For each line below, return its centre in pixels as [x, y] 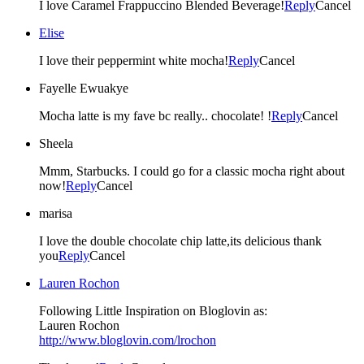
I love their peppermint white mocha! [134, 61]
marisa [56, 214]
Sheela [56, 144]
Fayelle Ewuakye [84, 89]
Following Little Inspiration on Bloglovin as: [153, 311]
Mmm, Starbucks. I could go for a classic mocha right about [192, 171]
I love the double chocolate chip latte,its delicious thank [180, 241]
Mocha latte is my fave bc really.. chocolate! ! [155, 116]
